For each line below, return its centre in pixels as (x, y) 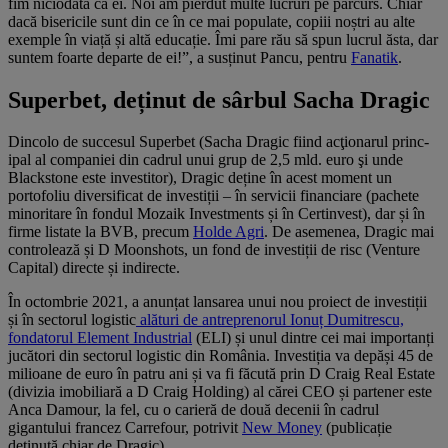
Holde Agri (228, 232)
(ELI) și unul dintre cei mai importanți (315, 338)
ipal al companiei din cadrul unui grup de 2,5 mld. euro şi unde (205, 160)
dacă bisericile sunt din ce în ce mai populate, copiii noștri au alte (211, 21)
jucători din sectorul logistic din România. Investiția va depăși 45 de (220, 356)
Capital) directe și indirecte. (94, 268)
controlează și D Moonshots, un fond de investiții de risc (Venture (214, 250)
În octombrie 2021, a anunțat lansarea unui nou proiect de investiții (217, 302)
